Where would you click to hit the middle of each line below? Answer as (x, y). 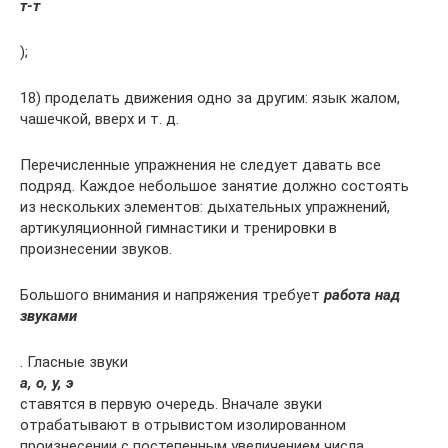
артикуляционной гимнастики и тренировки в (178, 228)
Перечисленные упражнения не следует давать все (200, 165)
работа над (362, 295)
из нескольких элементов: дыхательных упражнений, (205, 207)
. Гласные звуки (74, 362)
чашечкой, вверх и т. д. (99, 119)
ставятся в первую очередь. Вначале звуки (171, 404)
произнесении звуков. (96, 249)
